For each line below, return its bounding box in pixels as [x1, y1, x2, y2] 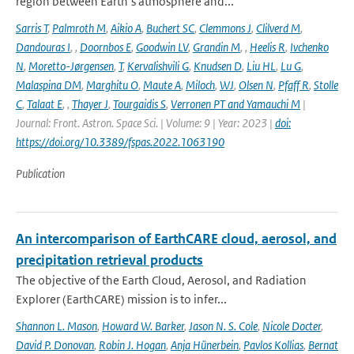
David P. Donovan [16, 337, 94, 352]
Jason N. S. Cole [189, 318, 258, 333]
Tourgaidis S [113, 96, 166, 111]
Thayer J [72, 96, 108, 111]
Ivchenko [290, 40, 329, 55]
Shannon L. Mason [16, 318, 97, 333]
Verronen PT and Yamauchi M [171, 96, 300, 111]
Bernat [308, 337, 338, 352]
